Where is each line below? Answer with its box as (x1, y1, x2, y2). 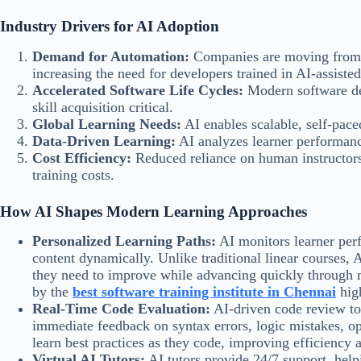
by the (32, 284, 73, 301)
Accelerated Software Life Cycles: (32, 81, 243, 98)
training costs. (32, 166, 114, 183)
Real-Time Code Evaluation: (32, 301, 210, 317)
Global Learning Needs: (32, 115, 181, 132)
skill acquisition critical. (32, 98, 173, 115)
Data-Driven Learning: (32, 132, 176, 149)
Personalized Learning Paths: (32, 233, 216, 250)
